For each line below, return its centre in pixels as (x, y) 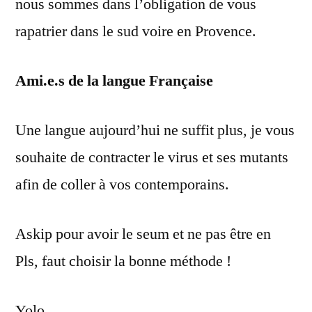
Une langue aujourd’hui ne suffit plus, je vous (155, 130)
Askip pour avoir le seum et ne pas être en (143, 234)
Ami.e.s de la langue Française (114, 81)
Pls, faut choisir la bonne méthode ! (123, 261)
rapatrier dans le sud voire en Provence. (136, 31)
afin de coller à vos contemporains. (122, 185)
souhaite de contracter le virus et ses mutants (152, 157)
